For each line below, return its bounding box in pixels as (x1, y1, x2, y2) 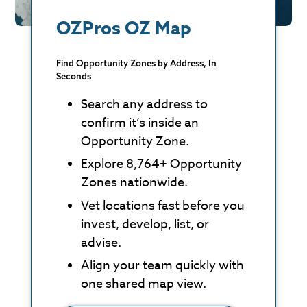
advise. (80, 233, 121, 252)
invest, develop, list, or (80, 214, 209, 234)
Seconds (56, 71, 91, 82)
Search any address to (80, 95, 208, 114)
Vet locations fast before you (80, 196, 245, 215)
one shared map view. (80, 274, 206, 293)
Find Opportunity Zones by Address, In (56, 58, 217, 69)
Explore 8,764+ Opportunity (80, 155, 242, 174)
